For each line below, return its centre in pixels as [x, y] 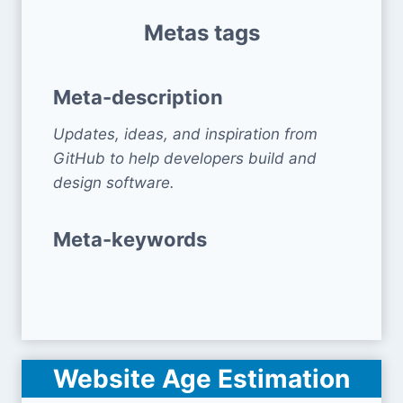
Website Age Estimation [201, 379]
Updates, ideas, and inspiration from [185, 134]
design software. [114, 183]
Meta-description [138, 98]
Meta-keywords [130, 240]
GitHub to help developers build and [185, 159]
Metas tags [201, 33]
